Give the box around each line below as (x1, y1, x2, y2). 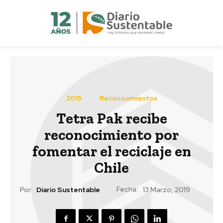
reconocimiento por (44, 125, 179, 144)
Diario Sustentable (36, 185, 100, 195)
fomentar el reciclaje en (32, 142, 191, 160)
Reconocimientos (99, 94, 157, 103)
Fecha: (116, 184, 138, 194)
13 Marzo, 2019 (143, 185, 190, 195)
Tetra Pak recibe (56, 109, 167, 127)
